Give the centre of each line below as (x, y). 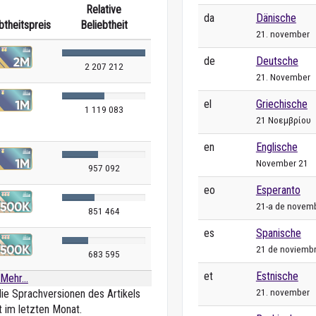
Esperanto (278, 190)
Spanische (278, 233)
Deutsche (277, 61)
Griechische (281, 104)
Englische (276, 147)
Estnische (277, 276)
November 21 (282, 163)
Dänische (276, 18)
